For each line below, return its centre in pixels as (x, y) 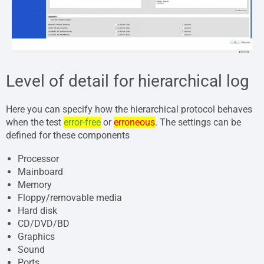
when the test (35, 122)
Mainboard (40, 172)
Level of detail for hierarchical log (128, 81)
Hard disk (37, 211)
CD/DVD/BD (44, 224)
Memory (35, 185)
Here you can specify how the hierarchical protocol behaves (129, 109)
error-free (82, 122)
